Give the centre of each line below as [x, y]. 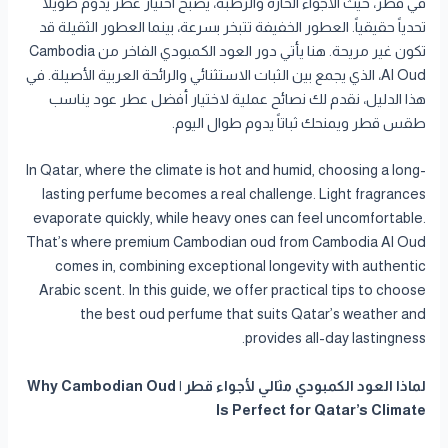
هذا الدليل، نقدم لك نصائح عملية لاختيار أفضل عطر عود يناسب [237, 99]
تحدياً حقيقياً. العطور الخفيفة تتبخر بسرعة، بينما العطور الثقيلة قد [232, 27]
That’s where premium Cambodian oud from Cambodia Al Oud [225, 242]
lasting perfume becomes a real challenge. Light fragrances [233, 194]
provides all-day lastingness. [335, 338]
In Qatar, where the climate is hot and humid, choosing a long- [225, 170]
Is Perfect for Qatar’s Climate [320, 409]
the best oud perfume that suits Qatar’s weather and [252, 314]
